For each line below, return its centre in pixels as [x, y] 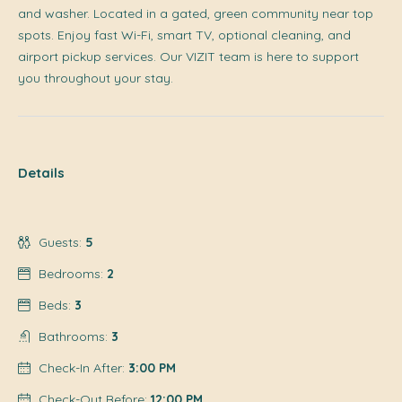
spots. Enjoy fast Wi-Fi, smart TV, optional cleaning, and [184, 35]
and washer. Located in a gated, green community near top [196, 13]
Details [41, 172]
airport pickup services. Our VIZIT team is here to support [188, 56]
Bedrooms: [71, 273]
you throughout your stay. [96, 78]
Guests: [60, 242]
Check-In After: [82, 367]
